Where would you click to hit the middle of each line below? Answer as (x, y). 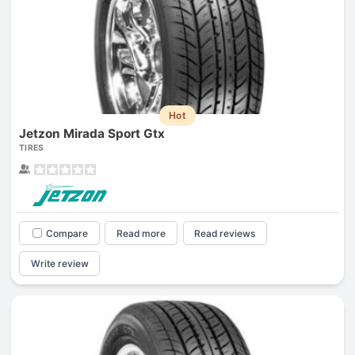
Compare (67, 233)
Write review (59, 264)
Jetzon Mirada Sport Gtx (92, 133)
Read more (141, 233)
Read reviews (225, 233)
